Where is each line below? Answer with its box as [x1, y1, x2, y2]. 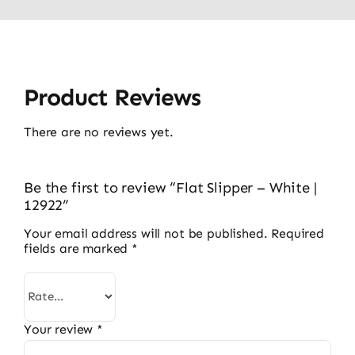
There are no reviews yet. [23, 124, 174, 139]
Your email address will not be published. [23, 225, 268, 241]
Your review [23, 321, 97, 337]
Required [271, 225, 325, 241]
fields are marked [23, 240, 132, 256]
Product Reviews [23, 82, 201, 112]
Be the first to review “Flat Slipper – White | [23, 178, 317, 197]
